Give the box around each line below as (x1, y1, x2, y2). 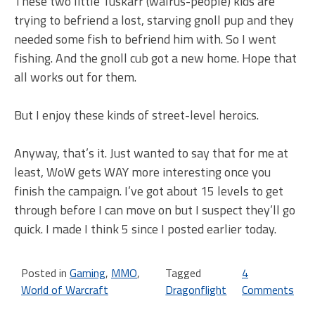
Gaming (70, 264, 105, 281)
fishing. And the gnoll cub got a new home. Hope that (14, 48, 297, 67)
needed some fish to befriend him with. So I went (14, 29, 276, 49)
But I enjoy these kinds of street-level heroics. (14, 105, 259, 124)
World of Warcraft (21, 281, 108, 298)
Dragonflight (165, 281, 227, 298)
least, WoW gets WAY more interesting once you (14, 162, 271, 181)
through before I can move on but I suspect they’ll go (14, 200, 295, 219)
